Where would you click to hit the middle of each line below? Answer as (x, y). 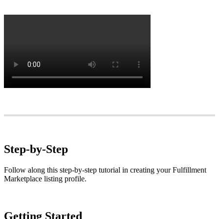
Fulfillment (189, 170)
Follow (15, 170)
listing (53, 179)
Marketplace (23, 179)
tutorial (109, 170)
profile (75, 179)
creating (142, 170)
